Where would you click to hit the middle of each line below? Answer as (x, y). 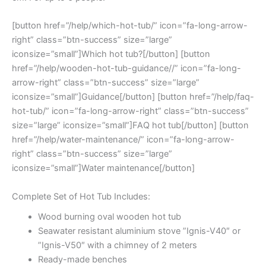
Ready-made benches (82, 259)
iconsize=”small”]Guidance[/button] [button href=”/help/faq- (133, 97)
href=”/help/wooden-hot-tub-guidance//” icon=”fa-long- (126, 69)
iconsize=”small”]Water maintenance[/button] (103, 168)
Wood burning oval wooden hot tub (109, 216)
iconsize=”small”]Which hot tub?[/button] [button (111, 54)
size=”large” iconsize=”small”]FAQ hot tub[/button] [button (130, 126)
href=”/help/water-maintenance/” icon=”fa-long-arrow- (123, 140)
